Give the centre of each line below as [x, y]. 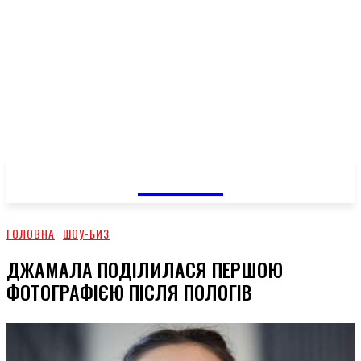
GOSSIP [180, 178]
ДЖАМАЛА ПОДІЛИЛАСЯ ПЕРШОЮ [145, 269]
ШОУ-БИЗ [86, 233]
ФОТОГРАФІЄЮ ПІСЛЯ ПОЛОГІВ [129, 291]
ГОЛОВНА [31, 233]
